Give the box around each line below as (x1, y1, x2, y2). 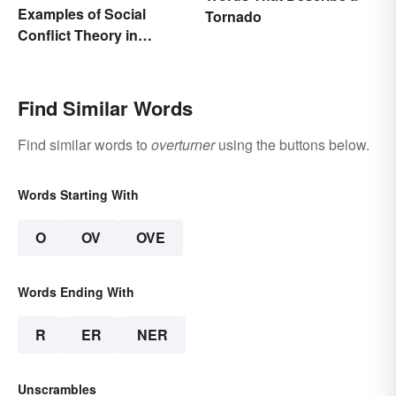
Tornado (205, 6, 262, 27)
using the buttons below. (215, 133, 369, 155)
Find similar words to (18, 133, 151, 155)
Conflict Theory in (18, 24, 138, 45)
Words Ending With (18, 282, 134, 301)
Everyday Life (18, 45, 110, 66)
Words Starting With (18, 185, 139, 203)
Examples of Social (18, 3, 146, 24)
